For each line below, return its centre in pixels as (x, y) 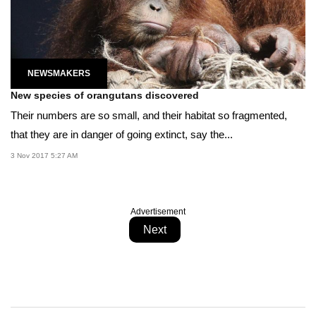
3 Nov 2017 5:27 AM (44, 156)
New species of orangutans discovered (105, 96)
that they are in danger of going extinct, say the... (122, 135)
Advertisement (158, 212)
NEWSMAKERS (59, 74)
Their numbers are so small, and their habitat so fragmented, (149, 116)
